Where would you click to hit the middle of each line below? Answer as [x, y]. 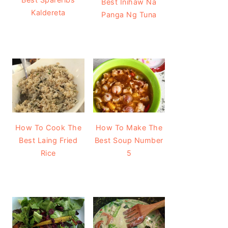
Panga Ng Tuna [129, 15]
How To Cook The [48, 128]
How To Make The [129, 128]
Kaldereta [48, 12]
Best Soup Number [129, 140]
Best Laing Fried [48, 140]
